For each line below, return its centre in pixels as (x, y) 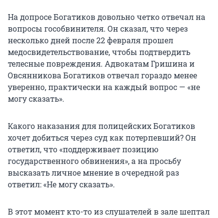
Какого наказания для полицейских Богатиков (101, 126)
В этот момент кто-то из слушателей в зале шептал (109, 212)
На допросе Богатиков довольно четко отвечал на (107, 17)
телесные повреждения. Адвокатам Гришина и (101, 64)
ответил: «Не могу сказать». (61, 184)
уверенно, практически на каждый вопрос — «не (104, 87)
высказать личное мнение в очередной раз (93, 173)
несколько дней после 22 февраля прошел (91, 40)
